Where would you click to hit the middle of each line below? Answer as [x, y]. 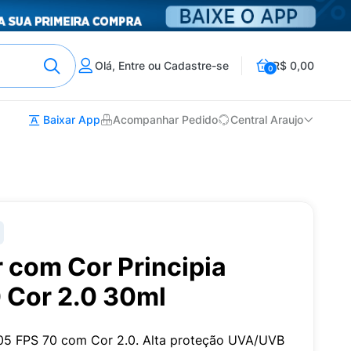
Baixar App [70, 119]
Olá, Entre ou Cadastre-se [162, 65]
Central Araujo [267, 120]
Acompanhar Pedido [165, 120]
